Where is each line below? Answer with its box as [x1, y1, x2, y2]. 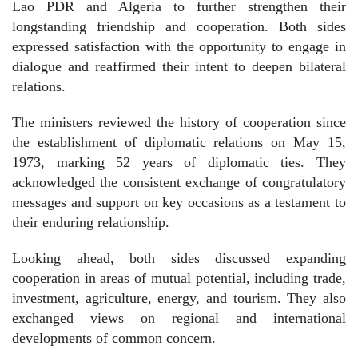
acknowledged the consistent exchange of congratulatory [12, 173, 346, 190]
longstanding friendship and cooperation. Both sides [12, 18, 346, 34]
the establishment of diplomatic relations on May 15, [12, 133, 346, 150]
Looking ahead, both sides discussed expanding [12, 249, 346, 266]
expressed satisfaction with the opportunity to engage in [12, 38, 346, 54]
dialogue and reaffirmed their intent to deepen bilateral [12, 58, 346, 74]
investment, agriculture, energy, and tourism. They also [12, 289, 346, 306]
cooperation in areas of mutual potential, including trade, [12, 269, 346, 286]
